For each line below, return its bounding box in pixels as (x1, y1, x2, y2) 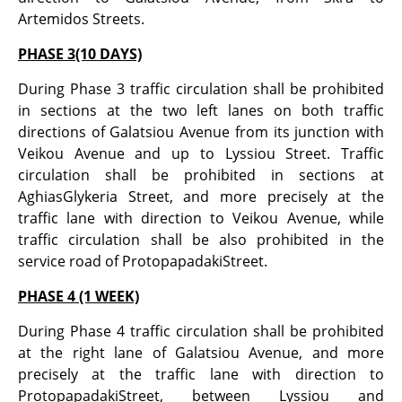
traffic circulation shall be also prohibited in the (18, 229, 384, 249)
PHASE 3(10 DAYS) (18, 43, 142, 64)
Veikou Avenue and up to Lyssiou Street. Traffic (18, 143, 384, 163)
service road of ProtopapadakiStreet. (18, 250, 267, 271)
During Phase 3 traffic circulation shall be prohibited (18, 78, 384, 99)
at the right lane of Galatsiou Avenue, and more (18, 342, 384, 363)
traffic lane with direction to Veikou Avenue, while (18, 207, 384, 228)
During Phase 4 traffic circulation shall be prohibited (18, 320, 384, 341)
